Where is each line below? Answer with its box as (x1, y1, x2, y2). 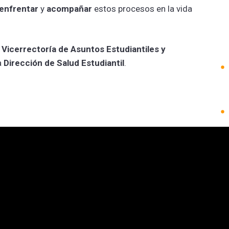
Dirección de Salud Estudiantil (4, 58, 125, 68)
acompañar (47, 4, 95, 14)
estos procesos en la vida (94, 4, 193, 14)
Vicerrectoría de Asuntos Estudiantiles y (2, 44, 166, 54)
